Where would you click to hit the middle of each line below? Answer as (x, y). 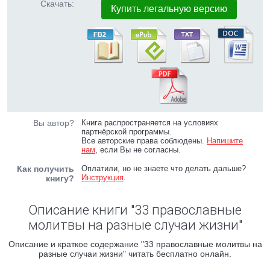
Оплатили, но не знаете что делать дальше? (164, 168)
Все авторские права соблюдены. (144, 141)
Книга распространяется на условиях (150, 123)
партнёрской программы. (127, 132)
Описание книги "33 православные (135, 210)
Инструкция (103, 177)
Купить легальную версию (169, 9)
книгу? (60, 178)
